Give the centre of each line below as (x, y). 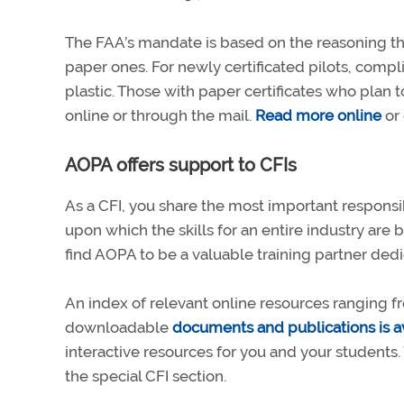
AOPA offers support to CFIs (181, 165)
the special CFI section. (146, 376)
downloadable (119, 327)
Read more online (318, 115)
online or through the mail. (160, 115)
